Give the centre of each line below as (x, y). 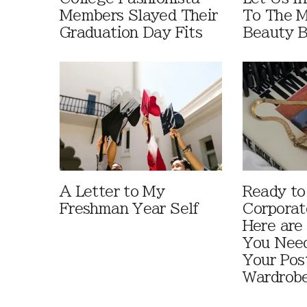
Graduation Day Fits (131, 33)
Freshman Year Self (130, 208)
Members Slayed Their (139, 16)
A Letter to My (112, 191)
